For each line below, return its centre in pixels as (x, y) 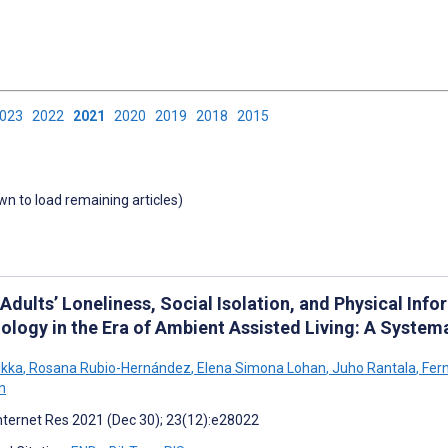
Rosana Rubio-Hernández (108, 367)
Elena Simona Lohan (260, 367)
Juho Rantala (372, 367)
